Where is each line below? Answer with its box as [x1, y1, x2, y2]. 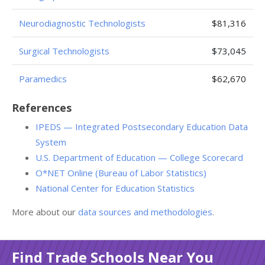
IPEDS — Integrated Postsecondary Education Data [35, 121, 248, 132]
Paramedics [19, 73, 67, 85]
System [35, 136, 66, 148]
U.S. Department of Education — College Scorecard [35, 151, 243, 163]
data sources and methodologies [78, 206, 212, 218]
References [12, 101, 72, 115]
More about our [12, 206, 78, 218]
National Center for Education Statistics [35, 182, 195, 194]
